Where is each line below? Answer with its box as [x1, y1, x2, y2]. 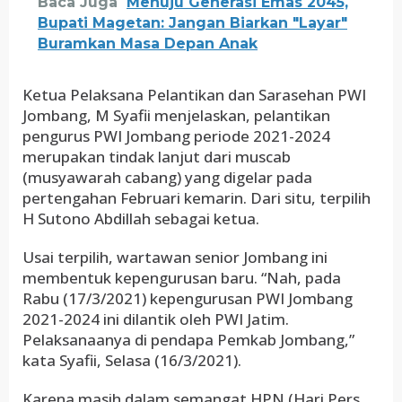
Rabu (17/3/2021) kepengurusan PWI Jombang [22, 288, 353, 309]
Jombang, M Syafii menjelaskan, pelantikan [22, 105, 330, 126]
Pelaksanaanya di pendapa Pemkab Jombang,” [22, 329, 354, 350]
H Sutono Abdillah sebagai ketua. [22, 208, 259, 229]
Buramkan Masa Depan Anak [38, 35, 258, 52]
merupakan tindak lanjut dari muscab [22, 146, 291, 167]
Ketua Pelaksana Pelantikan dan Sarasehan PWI [22, 84, 366, 105]
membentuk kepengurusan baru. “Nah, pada [22, 267, 341, 288]
